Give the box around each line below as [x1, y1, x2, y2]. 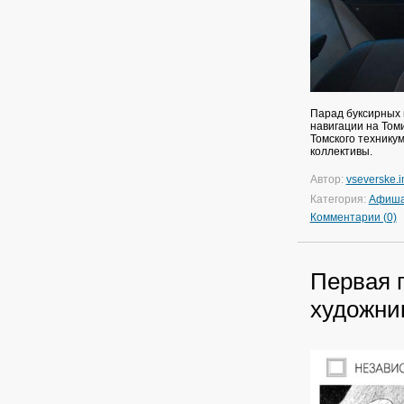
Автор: [309, 172, 346, 186]
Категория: [309, 192, 369, 206]
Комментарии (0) [309, 210, 397, 224]
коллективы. [309, 144, 372, 158]
